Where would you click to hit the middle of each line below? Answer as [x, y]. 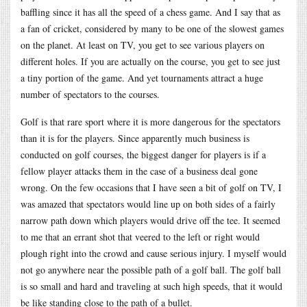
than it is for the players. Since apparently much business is [135, 138]
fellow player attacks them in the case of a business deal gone [139, 171]
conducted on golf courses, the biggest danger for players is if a [143, 154]
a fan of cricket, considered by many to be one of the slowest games [152, 28]
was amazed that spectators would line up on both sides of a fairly [148, 204]
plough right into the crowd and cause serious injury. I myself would [153, 253]
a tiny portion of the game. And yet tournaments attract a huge [142, 77]
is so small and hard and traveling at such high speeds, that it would [151, 286]
